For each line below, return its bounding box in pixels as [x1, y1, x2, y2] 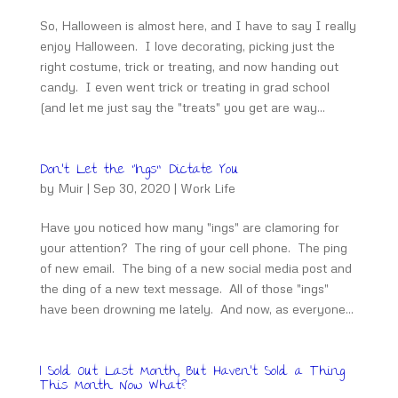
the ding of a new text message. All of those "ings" [39, 281, 329, 296]
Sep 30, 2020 [92, 180, 171, 195]
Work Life [179, 180, 235, 195]
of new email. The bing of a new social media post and [39, 260, 352, 275]
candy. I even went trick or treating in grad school [39, 79, 330, 94]
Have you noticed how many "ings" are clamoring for [39, 219, 339, 235]
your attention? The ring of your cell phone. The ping [39, 240, 347, 255]
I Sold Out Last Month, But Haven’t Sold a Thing [39, 359, 345, 386]
